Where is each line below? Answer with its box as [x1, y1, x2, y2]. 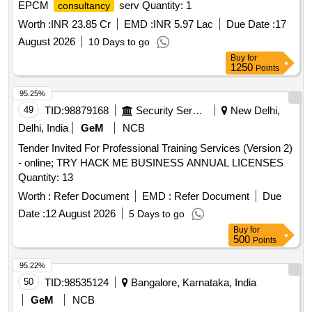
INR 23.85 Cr [51, 18, 111, 31]
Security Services [192, 104, 203, 117]
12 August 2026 [45, 208, 116, 220]
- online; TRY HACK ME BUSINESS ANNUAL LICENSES [18, 157, 283, 169]
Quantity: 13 [18, 171, 73, 184]
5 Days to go [129, 208, 185, 220]
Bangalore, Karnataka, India [128, 276, 256, 289]
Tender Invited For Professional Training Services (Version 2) [18, 142, 292, 155]
